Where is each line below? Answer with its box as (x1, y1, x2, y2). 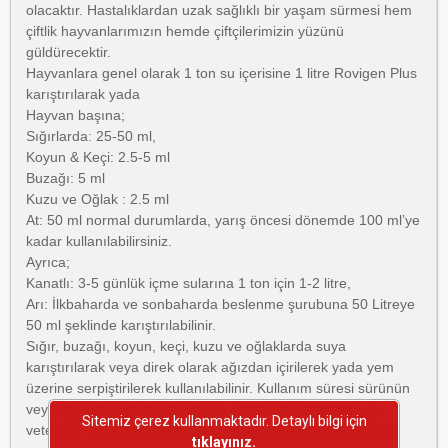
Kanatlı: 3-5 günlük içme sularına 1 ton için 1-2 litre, (26, 275, 351, 291)
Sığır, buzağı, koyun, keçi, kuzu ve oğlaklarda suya (26, 338, 346, 354)
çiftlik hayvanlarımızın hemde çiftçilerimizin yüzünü (26, 23, 344, 39)
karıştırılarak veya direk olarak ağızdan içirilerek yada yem (26, 359, 394, 375)
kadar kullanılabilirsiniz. (26, 233, 172, 249)
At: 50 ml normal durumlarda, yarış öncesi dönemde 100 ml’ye (26, 212, 420, 228)
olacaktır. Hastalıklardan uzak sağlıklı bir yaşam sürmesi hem (26, 2, 412, 18)
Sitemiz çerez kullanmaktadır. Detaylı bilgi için (81, 413, 367, 429)
